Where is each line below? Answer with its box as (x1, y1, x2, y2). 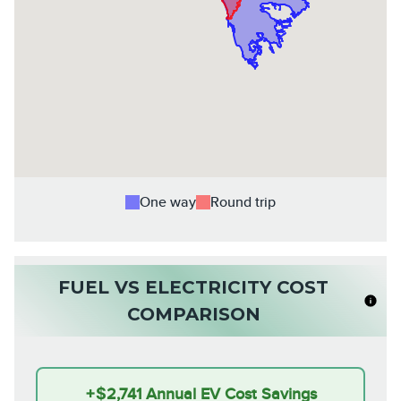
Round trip (210, 193, 276, 212)
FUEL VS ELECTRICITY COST (58, 277, 328, 299)
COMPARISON (126, 303, 260, 326)
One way (140, 193, 196, 212)
